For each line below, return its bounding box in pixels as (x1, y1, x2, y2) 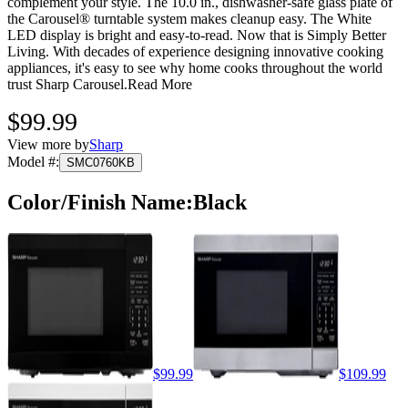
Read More (127, 76, 192, 93)
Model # (7, 154, 56, 170)
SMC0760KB (66, 156, 135, 170)
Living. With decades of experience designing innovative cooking (7, 44, 383, 60)
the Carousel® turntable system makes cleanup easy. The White (7, 11, 372, 27)
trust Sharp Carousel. (7, 76, 127, 93)
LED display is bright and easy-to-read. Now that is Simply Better (7, 27, 386, 44)
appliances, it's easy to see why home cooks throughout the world (7, 60, 382, 76)
